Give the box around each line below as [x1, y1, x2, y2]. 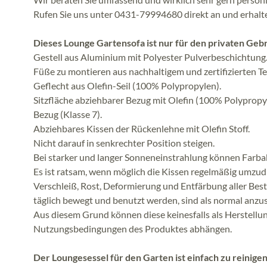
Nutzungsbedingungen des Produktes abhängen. [33, 222, 232, 234]
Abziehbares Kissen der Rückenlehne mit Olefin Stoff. [33, 122, 250, 134]
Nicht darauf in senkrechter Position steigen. [33, 136, 215, 148]
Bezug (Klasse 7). [33, 108, 102, 120]
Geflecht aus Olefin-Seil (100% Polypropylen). [33, 79, 221, 91]
